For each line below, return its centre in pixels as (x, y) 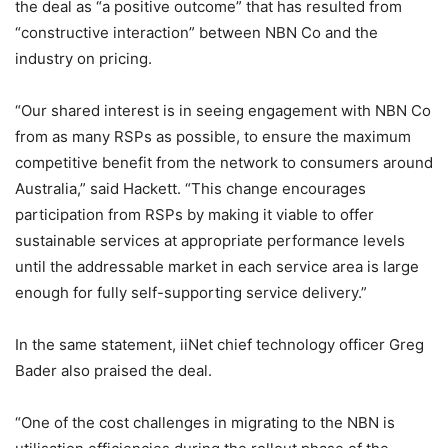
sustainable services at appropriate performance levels (210, 240)
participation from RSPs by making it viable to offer (194, 214)
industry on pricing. (83, 58)
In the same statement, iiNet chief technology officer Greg (219, 344)
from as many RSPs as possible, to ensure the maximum (213, 136)
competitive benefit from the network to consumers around (224, 162)
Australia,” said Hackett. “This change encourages (190, 188)
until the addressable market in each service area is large (217, 266)
